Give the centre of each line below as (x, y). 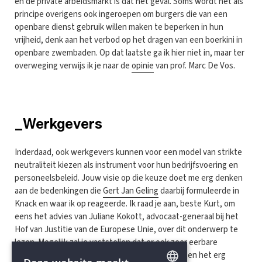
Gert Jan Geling (131, 191)
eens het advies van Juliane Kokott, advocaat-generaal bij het (127, 216)
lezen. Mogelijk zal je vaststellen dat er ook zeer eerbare (116, 242)
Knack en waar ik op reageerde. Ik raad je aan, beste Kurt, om (125, 204)
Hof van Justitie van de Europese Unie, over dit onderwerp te (126, 229)
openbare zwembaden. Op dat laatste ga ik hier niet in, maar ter (130, 53)
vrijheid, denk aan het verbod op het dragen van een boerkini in (129, 40)
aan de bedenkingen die (59, 191)
